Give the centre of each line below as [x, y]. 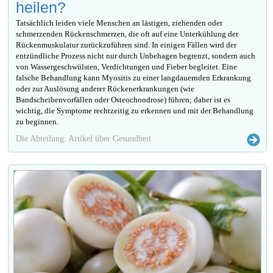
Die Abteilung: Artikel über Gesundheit [84, 138]
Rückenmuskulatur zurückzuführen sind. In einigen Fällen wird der [126, 44]
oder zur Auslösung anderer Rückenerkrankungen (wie [105, 88]
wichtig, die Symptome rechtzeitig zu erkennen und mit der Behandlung [135, 110]
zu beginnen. [37, 121]
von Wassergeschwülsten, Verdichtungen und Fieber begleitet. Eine [127, 66]
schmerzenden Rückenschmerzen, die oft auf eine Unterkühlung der [127, 34]
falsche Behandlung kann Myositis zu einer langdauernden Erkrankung [134, 77]
